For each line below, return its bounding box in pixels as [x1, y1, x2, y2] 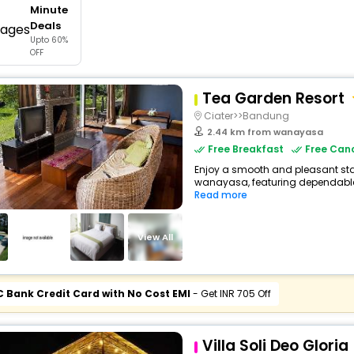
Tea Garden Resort [201, 88, 345, 109]
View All [137, 230, 174, 243]
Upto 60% [29, 34, 68, 46]
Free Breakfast [207, 142, 284, 156]
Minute [29, 2, 68, 17]
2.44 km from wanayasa [206, 126, 323, 138]
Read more [194, 188, 247, 201]
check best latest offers [159, 51, 265, 64]
